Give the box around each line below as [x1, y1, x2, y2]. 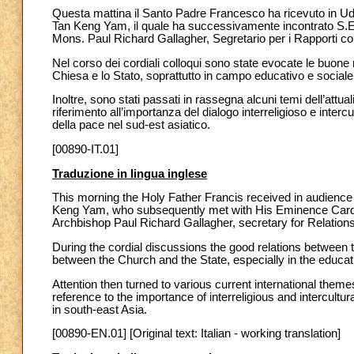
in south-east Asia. [52, 303, 147, 316]
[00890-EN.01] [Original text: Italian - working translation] [52, 327, 341, 341]
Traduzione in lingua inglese [52, 167, 207, 180]
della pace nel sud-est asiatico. [52, 119, 210, 132]
